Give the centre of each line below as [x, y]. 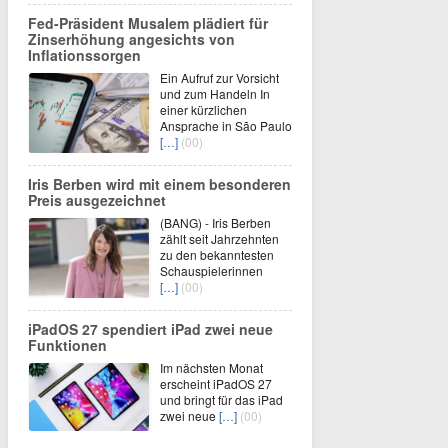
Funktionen [67, 344]
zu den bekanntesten [217, 254]
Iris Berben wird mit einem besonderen [159, 183]
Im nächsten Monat [211, 367]
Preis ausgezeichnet [97, 199]
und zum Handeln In [215, 93]
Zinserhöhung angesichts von [131, 38]
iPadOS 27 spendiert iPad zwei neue [150, 328]
